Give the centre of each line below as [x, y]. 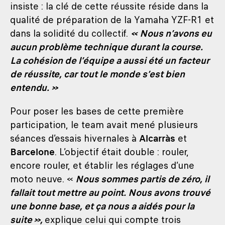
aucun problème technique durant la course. [106, 47]
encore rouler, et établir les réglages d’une [102, 165]
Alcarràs [157, 138]
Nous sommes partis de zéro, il [141, 179]
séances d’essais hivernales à [75, 138]
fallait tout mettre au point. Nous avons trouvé [110, 193]
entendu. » [34, 88]
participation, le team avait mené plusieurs [104, 125]
